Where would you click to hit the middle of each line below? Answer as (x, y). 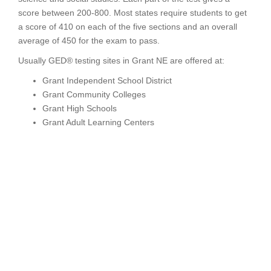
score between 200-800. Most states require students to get (132, 13)
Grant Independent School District (107, 80)
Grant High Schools (80, 108)
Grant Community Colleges (94, 94)
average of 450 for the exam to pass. (89, 41)
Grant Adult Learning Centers (98, 122)
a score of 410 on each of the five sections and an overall (128, 27)
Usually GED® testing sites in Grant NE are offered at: (121, 60)
